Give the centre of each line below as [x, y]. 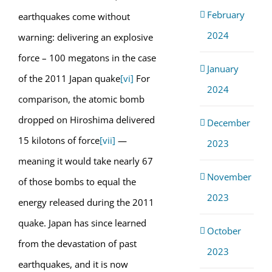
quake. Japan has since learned [82, 223]
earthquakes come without [74, 16]
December [228, 122]
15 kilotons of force [59, 140]
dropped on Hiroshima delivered [87, 120]
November [229, 176]
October [224, 230]
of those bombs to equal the [77, 182]
